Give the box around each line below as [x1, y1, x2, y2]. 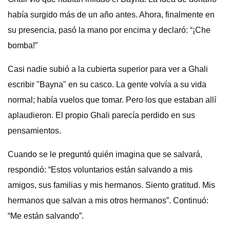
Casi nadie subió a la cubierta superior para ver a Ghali [8, 65, 208, 73]
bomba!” [8, 41, 37, 50]
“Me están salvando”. [8, 212, 84, 220]
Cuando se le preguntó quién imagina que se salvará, [8, 150, 202, 159]
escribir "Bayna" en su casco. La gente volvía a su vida [8, 80, 206, 89]
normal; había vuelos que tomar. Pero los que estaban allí [8, 95, 216, 104]
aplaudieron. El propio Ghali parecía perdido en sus [8, 111, 195, 120]
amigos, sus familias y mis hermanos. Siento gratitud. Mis [8, 181, 215, 189]
